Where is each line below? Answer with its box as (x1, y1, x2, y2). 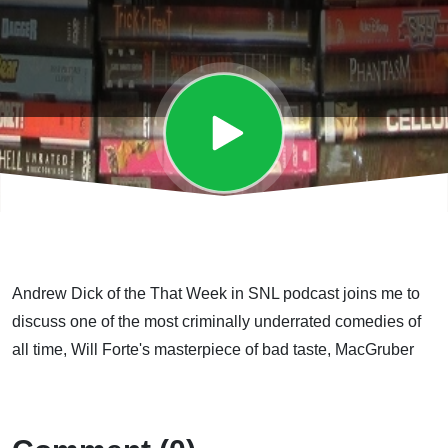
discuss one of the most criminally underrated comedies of (12, 313, 421, 330)
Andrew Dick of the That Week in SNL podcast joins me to (12, 285, 420, 302)
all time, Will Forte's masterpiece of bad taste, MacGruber (12, 341, 414, 358)
